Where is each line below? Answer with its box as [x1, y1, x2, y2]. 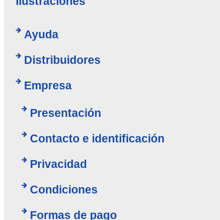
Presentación [29, 106, 101, 119]
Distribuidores [24, 53, 101, 66]
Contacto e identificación [29, 132, 165, 145]
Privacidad [29, 157, 87, 170]
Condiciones [29, 183, 98, 196]
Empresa [24, 79, 72, 92]
